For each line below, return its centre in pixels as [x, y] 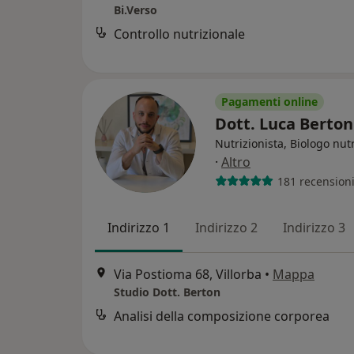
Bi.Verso [136, 10]
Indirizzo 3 [314, 228]
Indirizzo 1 [139, 228]
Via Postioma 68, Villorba [188, 275]
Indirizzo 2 [226, 228]
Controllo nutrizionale [179, 34]
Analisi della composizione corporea [222, 316]
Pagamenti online [269, 102]
